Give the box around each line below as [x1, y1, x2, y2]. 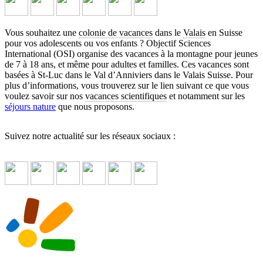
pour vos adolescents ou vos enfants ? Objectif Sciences [5, 38, 211, 48]
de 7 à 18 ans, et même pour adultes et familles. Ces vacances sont [5, 59, 249, 69]
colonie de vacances [79, 27, 153, 38]
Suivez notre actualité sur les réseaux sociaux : [5, 130, 176, 141]
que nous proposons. [56, 101, 134, 112]
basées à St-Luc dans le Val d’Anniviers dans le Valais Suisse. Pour [5, 69, 253, 80]
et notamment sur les [167, 90, 245, 101]
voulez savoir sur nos [5, 90, 85, 101]
